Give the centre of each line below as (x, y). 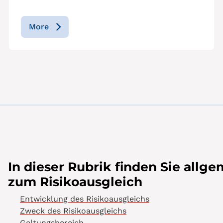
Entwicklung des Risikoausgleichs (85, 199)
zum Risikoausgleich (75, 182)
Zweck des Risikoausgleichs (73, 211)
